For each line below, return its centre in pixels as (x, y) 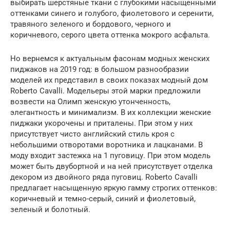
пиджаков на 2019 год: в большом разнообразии (100, 70)
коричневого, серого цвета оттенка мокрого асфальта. (110, 35)
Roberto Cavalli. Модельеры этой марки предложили (106, 91)
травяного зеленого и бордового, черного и (91, 24)
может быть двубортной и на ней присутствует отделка (111, 167)
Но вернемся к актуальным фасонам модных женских (110, 59)
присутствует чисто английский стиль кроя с (92, 134)
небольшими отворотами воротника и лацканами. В (107, 145)
